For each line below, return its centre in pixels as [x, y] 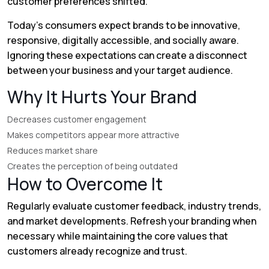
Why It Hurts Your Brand [102, 97]
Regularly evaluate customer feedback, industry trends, [134, 206]
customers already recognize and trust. [97, 251]
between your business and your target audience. [120, 70]
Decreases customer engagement [77, 119]
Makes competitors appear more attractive [93, 135]
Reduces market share [53, 150]
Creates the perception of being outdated [92, 166]
